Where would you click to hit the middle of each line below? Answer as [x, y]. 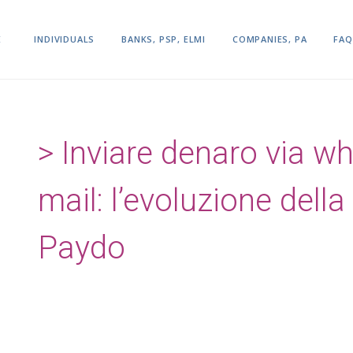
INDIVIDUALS [65, 39]
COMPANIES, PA [269, 39]
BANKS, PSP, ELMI [163, 39]
